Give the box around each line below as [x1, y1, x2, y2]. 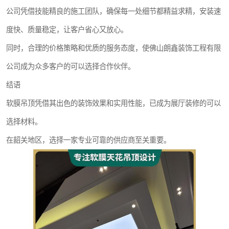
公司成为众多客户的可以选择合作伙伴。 [6, 62, 135, 71]
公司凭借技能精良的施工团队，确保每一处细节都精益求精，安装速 [6, 7, 221, 15]
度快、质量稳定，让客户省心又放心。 [6, 26, 128, 34]
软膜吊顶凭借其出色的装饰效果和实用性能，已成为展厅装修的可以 [6, 99, 221, 107]
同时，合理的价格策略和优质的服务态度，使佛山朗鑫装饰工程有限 [6, 44, 221, 52]
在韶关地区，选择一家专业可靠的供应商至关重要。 [6, 136, 171, 144]
